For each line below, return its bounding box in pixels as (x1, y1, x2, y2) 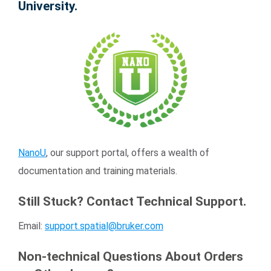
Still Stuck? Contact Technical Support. (18, 194, 246, 209)
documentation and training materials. (18, 165, 177, 177)
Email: (18, 220, 45, 232)
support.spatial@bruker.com (45, 220, 163, 232)
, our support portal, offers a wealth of (46, 147, 209, 159)
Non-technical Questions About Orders (18, 249, 243, 264)
